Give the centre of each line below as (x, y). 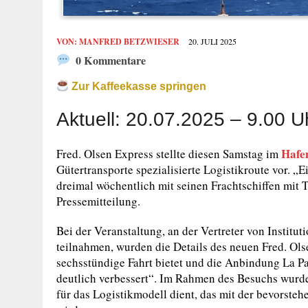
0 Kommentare (110, 60)
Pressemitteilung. (98, 201)
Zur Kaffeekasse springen (138, 86)
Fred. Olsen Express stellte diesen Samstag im (169, 154)
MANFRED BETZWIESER (129, 42)
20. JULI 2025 (212, 41)
